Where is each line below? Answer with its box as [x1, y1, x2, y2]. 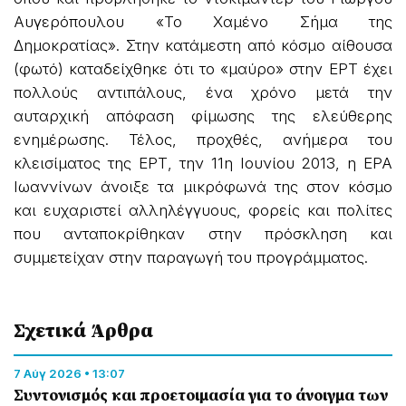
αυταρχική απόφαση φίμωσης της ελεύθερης [14, 106, 392, 125]
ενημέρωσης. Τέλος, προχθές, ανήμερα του [14, 130, 392, 149]
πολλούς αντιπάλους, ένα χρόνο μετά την [14, 82, 392, 101]
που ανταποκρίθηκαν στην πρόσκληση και [14, 224, 392, 243]
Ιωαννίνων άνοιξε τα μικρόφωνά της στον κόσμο [14, 177, 392, 196]
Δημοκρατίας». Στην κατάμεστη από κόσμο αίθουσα [14, 35, 392, 54]
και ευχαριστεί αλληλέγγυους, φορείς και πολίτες [14, 200, 392, 219]
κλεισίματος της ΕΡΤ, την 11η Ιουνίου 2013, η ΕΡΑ [14, 153, 392, 172]
